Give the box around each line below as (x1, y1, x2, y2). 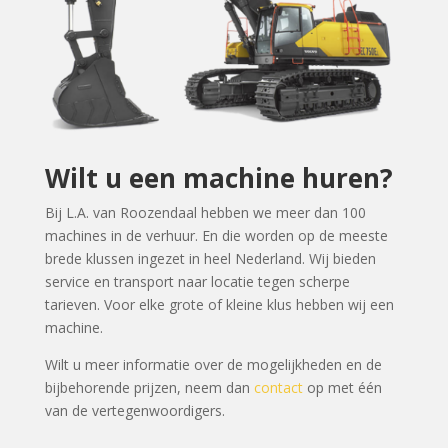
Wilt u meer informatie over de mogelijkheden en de (44, 355, 382, 375)
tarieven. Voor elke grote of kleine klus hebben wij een (44, 295, 394, 315)
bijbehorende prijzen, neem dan (44, 378, 254, 398)
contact (253, 378, 303, 398)
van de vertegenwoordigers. (44, 401, 225, 421)
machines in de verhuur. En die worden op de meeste (44, 226, 388, 246)
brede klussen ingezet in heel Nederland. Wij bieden (44, 249, 376, 269)
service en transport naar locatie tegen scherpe (44, 272, 350, 292)
